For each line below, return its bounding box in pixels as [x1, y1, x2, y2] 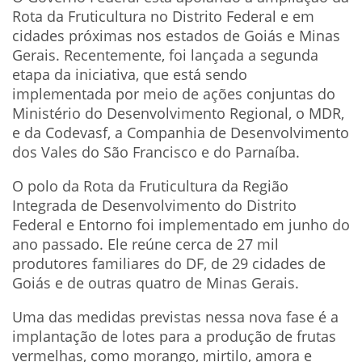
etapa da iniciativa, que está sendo [12, 64, 247, 84]
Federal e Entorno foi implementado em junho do [12, 214, 350, 234]
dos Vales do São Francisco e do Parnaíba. [12, 141, 300, 162]
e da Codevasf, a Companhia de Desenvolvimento [12, 122, 349, 142]
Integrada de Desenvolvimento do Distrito [12, 195, 297, 215]
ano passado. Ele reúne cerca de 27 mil [12, 234, 279, 254]
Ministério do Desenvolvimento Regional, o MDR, [12, 103, 344, 123]
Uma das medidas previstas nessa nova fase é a [12, 306, 339, 326]
